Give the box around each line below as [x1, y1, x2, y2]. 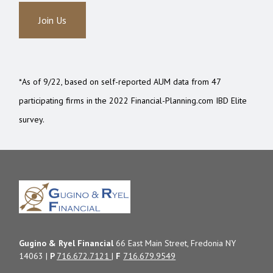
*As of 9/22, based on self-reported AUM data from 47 [19, 76, 221, 88]
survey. [19, 114, 45, 126]
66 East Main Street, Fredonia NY [113, 238, 236, 249]
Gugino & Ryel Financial [19, 238, 114, 249]
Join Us [38, 14, 67, 27]
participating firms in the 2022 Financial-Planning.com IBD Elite [19, 95, 247, 107]
